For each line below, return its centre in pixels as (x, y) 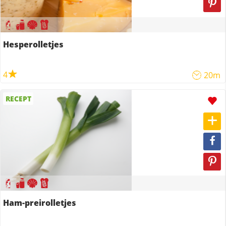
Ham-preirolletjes (40, 203)
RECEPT (18, 99)
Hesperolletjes (33, 44)
